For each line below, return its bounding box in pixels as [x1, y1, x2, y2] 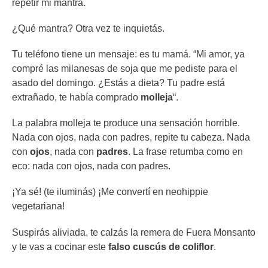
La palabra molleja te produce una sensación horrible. [12, 118, 240, 129]
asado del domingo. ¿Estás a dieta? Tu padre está [12, 77, 225, 88]
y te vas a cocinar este [12, 241, 108, 252]
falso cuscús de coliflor [108, 241, 214, 252]
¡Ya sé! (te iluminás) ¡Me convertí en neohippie [12, 187, 208, 197]
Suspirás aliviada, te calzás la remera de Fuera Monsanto [12, 227, 255, 237]
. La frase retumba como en [128, 147, 243, 157]
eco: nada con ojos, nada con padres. [12, 161, 170, 172]
